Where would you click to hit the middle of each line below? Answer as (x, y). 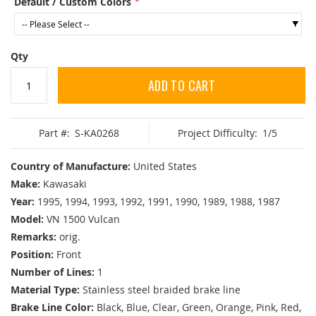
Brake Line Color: (52, 308)
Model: (27, 219)
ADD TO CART (182, 86)
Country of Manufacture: (71, 166)
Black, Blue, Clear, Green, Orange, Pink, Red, (199, 308)
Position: (32, 255)
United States (165, 166)
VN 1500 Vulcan (83, 219)
